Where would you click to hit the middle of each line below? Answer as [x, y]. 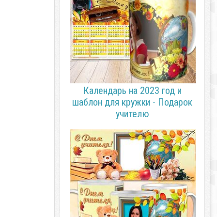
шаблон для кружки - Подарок [132, 102]
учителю [132, 114]
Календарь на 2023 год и [132, 91]
